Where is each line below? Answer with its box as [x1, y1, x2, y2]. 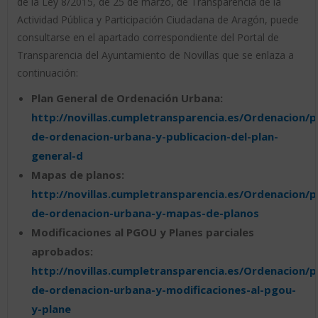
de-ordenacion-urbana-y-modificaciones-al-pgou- [31, 283, 296, 297]
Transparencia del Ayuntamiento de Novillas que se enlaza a [16, 48, 294, 62]
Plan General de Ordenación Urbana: [31, 91, 223, 106]
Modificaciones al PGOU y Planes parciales [31, 225, 254, 240]
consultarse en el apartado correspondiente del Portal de [16, 31, 279, 45]
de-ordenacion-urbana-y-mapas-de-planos [31, 206, 259, 221]
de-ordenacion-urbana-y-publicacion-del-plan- [31, 129, 278, 144]
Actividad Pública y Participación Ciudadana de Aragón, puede [16, 13, 299, 27]
